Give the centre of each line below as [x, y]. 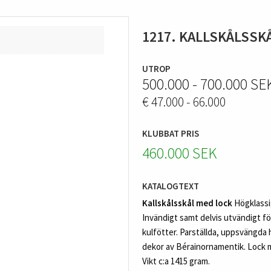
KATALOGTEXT [171, 186]
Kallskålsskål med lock [188, 203]
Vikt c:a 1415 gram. [176, 261]
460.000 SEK [180, 153]
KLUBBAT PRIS [171, 134]
